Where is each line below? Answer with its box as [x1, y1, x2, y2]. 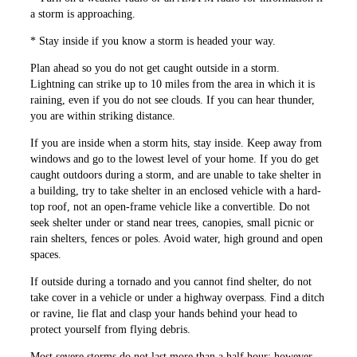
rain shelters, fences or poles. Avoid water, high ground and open [30, 232, 324, 245]
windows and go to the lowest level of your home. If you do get [30, 152, 320, 165]
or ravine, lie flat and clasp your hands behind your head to [30, 307, 298, 320]
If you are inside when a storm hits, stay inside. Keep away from [30, 136, 323, 149]
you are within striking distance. [30, 109, 176, 122]
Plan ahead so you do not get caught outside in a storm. [30, 61, 280, 74]
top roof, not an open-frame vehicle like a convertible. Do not [30, 200, 311, 213]
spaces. [30, 248, 62, 261]
